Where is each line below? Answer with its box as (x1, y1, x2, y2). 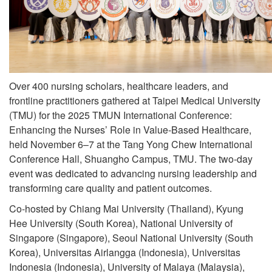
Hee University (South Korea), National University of (9, 216, 233, 230)
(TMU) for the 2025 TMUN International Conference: (9, 107, 232, 122)
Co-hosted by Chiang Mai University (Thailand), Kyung (9, 201, 243, 216)
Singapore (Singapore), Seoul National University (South (9, 230, 253, 245)
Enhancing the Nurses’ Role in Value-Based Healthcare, (9, 122, 251, 137)
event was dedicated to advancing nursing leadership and (9, 166, 257, 180)
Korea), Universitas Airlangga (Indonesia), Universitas (9, 245, 240, 259)
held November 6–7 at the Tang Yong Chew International (9, 137, 253, 151)
